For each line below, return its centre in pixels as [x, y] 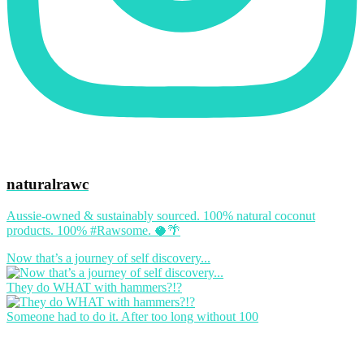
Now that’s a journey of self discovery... [108, 258]
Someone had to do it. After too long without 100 [132, 317]
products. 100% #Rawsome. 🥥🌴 [93, 231]
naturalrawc [48, 184]
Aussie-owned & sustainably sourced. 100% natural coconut [161, 216]
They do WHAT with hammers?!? [94, 288]
